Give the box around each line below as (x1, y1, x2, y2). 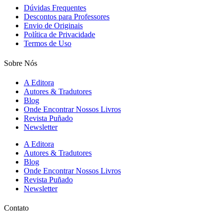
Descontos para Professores (24, 12, 110, 21)
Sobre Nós (4, 58, 37, 67)
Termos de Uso (24, 39, 71, 48)
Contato (4, 204, 29, 213)
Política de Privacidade (24, 30, 95, 39)
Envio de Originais (24, 21, 83, 30)
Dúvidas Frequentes (24, 3, 86, 12)
